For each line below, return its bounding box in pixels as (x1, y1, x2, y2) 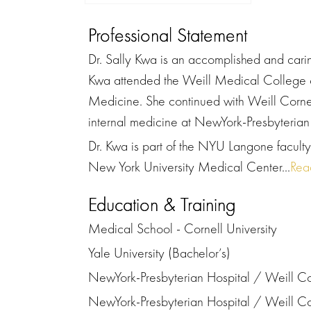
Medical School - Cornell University (88, 219, 277, 237)
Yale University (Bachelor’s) (88, 243, 230, 262)
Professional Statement (88, 22, 247, 47)
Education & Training (88, 192, 236, 217)
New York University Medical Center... (88, 157, 290, 176)
